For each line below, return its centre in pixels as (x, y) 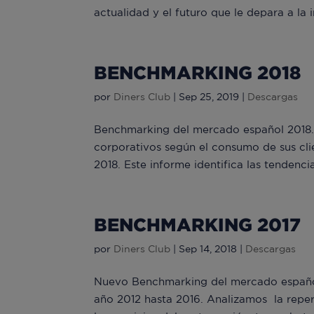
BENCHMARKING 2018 (198, 72)
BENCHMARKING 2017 (198, 224)
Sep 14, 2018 (208, 249)
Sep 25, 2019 (209, 97)
